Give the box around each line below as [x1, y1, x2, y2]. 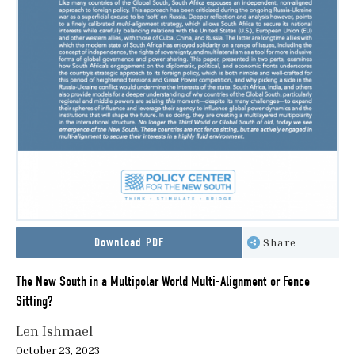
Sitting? [16, 293, 52, 311]
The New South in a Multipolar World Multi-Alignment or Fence [16, 273, 310, 291]
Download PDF [94, 235, 164, 250]
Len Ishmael [16, 323, 93, 340]
